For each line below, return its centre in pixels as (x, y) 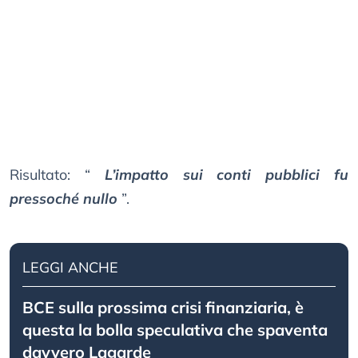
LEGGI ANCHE (70, 268)
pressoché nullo (64, 199)
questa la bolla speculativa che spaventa (175, 330)
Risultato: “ (50, 175)
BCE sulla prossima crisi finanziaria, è (163, 308)
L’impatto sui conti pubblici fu (227, 175)
